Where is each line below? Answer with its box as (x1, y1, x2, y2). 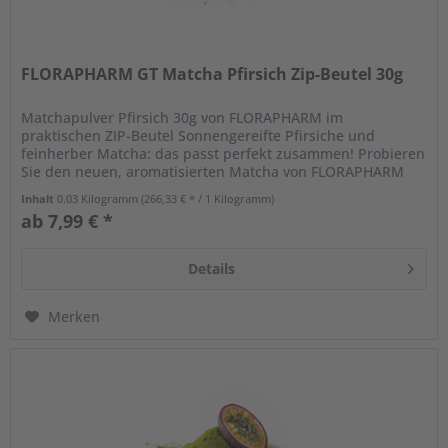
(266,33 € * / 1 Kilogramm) (141, 190, 275, 206)
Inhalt (21, 190, 58, 206)
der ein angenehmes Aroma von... (21, 179, 249, 199)
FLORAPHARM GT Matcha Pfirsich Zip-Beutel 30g (21, 62, 404, 85)
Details (187, 258, 235, 278)
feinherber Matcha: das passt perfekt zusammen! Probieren (21, 143, 426, 163)
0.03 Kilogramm (57, 190, 142, 206)
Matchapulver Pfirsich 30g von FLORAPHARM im (21, 107, 344, 127)
